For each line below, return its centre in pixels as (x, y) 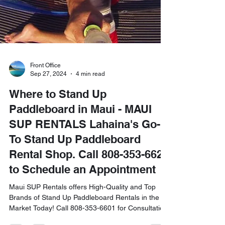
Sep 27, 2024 (48, 140)
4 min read (90, 140)
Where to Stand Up (58, 160)
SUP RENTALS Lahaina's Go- (85, 190)
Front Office (45, 132)
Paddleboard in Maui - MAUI (80, 175)
